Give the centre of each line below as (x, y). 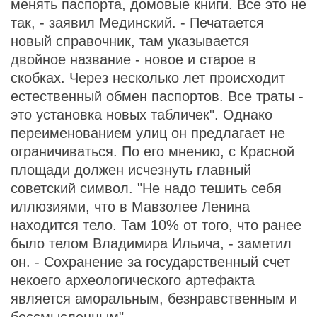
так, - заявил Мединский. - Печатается (137, 23)
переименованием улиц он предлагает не (148, 133)
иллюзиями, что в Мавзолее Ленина (130, 207)
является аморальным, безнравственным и (154, 299)
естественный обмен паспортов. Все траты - (157, 96)
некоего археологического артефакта (133, 280)
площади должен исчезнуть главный (131, 170)
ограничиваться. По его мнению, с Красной (152, 151)
